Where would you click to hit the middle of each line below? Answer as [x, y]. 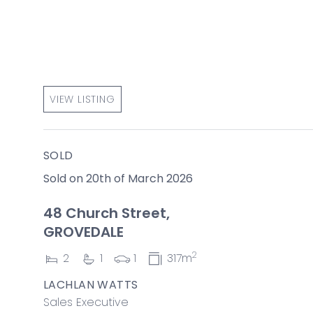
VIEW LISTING [82, 99]
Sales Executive [86, 302]
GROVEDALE [83, 232]
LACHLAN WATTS [91, 284]
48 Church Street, [107, 213]
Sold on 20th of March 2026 [118, 179]
